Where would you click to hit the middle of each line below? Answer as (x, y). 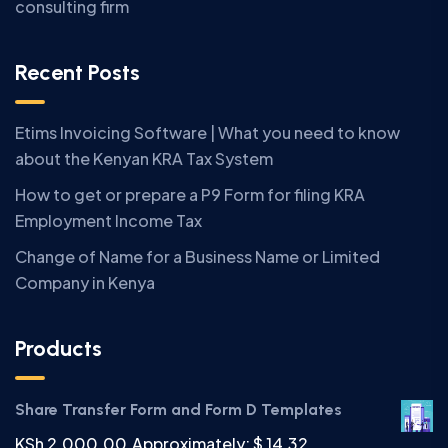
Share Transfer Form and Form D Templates (178, 410)
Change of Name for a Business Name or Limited (197, 257)
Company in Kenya (85, 283)
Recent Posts (77, 73)
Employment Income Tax (108, 221)
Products (58, 349)
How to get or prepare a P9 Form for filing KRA (190, 195)
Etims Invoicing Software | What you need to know (207, 133)
